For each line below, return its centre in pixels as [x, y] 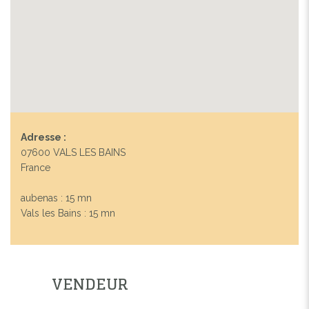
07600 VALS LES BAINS [73, 152]
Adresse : [43, 137]
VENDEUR [90, 284]
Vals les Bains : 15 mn [68, 213]
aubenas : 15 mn [56, 198]
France [36, 167]
